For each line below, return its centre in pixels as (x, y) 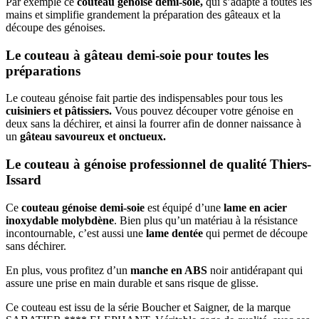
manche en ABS (169, 270)
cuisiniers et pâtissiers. (60, 111)
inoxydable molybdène (60, 220)
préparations (43, 70)
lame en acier (254, 207)
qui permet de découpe (255, 233)
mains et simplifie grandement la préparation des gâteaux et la (143, 14)
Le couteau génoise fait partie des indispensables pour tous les (144, 98)
